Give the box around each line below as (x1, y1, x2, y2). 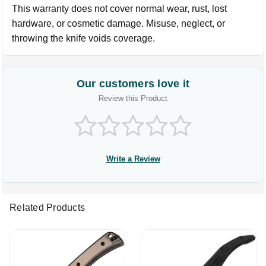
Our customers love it (76, 78, 190, 90)
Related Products (9, 202, 85, 213)
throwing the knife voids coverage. (12, 33, 156, 43)
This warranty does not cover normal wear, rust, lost (12, 4, 227, 14)
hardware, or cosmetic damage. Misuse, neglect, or (12, 18, 226, 28)
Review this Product (99, 94, 167, 103)
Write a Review (106, 154, 160, 163)
